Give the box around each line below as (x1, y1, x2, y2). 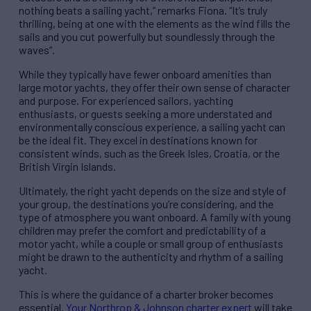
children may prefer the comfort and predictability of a (19, 224, 266, 237)
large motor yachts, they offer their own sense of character (19, 81, 290, 94)
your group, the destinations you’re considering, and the (19, 197, 274, 211)
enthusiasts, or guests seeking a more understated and (19, 107, 272, 121)
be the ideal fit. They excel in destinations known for (19, 133, 258, 147)
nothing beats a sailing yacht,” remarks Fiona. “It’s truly (19, 3, 267, 17)
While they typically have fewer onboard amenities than (19, 67, 271, 81)
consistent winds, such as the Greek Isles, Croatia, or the (19, 146, 280, 160)
